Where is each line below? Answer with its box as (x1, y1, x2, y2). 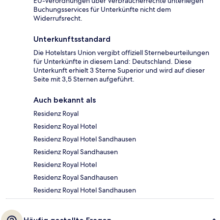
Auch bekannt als (33, 95, 96, 105)
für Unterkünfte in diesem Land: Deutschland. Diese (33, 57, 192, 66)
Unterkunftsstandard (33, 34, 110, 44)
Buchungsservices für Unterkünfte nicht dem (33, 5, 171, 14)
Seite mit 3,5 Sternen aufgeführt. (33, 75, 135, 84)
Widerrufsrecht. (33, 14, 82, 23)
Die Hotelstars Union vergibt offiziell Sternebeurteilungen (33, 48, 209, 57)
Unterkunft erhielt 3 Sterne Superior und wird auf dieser (33, 66, 205, 75)
